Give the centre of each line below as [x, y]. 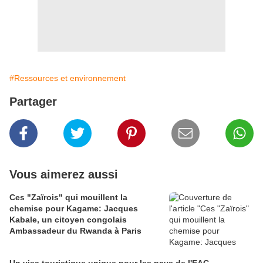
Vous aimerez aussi [64, 174]
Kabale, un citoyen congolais [68, 220]
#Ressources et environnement [68, 78]
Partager [33, 102]
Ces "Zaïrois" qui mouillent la [68, 197]
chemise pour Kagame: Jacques [74, 208]
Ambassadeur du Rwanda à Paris [75, 231]
